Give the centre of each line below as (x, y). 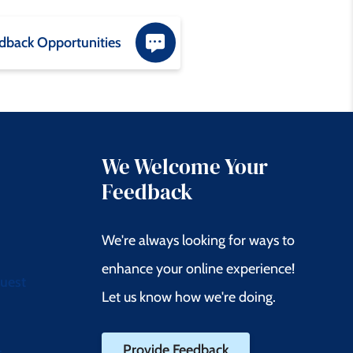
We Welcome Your (185, 166)
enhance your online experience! (199, 268)
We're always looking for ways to (199, 240)
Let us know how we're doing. (189, 297)
